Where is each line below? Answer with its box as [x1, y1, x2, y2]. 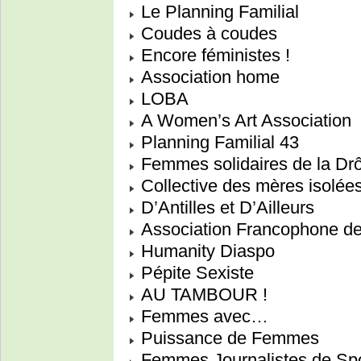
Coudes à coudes [136, 23, 277, 44]
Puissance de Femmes [136, 328, 319, 349]
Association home [136, 67, 280, 88]
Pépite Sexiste [136, 263, 254, 284]
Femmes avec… [136, 306, 268, 327]
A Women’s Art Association [136, 110, 351, 131]
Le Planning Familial [136, 2, 299, 23]
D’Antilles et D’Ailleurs [136, 197, 314, 218]
